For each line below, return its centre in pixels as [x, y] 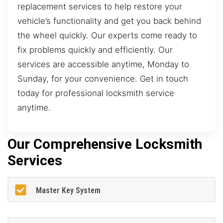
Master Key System [68, 190]
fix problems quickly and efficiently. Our [95, 50]
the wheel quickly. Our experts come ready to [107, 35]
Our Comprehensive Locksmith [105, 144]
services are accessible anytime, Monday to [103, 64]
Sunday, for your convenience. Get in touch [103, 78]
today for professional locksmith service [96, 93]
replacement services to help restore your [100, 6]
